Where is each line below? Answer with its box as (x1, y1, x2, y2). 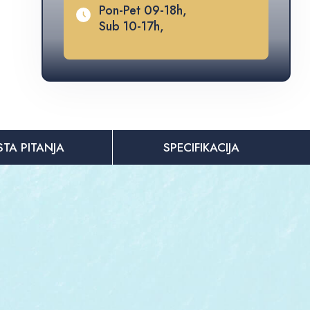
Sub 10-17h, (98, 17, 164, 35)
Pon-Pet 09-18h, (98, 1, 187, 19)
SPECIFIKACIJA (163, 138, 240, 156)
